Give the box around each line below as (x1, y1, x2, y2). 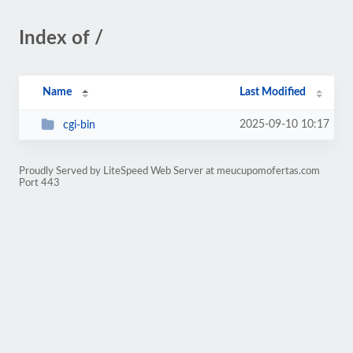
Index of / (19, 29, 103, 48)
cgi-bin (62, 119, 95, 131)
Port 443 (19, 178, 60, 188)
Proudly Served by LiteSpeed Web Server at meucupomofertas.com (19, 166, 320, 176)
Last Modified (240, 87, 307, 98)
